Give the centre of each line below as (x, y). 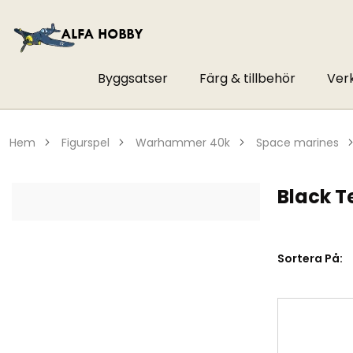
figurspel (88, 143)
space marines (301, 143)
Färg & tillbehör (247, 78)
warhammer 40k (188, 143)
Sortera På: (310, 258)
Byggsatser (132, 78)
